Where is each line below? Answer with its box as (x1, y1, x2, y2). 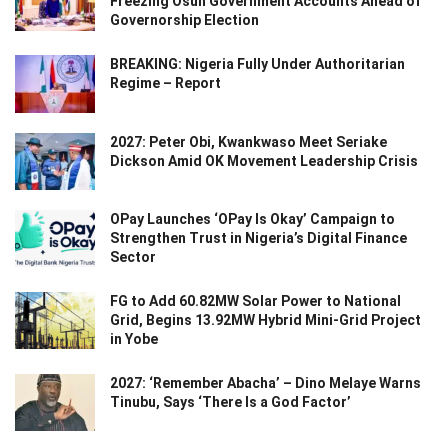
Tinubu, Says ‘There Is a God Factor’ (110, 393, 351, 410)
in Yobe (110, 330, 158, 347)
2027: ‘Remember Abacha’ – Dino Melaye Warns (110, 374, 421, 391)
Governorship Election (110, 12, 259, 29)
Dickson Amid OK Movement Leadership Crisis (110, 152, 418, 169)
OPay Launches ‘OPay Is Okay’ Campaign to (110, 210, 395, 227)
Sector (110, 248, 156, 265)
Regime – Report (110, 75, 221, 92)
